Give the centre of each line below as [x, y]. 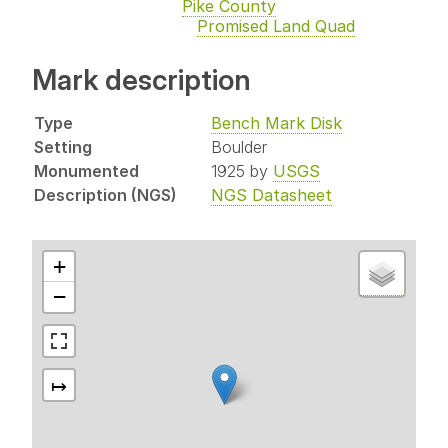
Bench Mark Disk [276, 122]
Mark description [141, 79]
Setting [63, 146]
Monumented [86, 170]
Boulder [239, 146]
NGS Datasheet [271, 194]
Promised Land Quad [276, 26]
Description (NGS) [105, 194]
